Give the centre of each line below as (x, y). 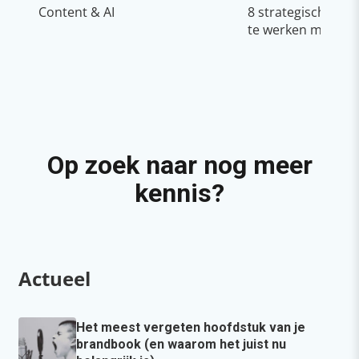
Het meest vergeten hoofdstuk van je (191, 327)
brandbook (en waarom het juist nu (181, 344)
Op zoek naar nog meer (179, 165)
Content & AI (77, 12)
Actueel (54, 278)
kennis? (179, 193)
